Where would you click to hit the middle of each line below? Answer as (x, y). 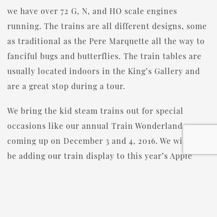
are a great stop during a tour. (66, 86)
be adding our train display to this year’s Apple (100, 156)
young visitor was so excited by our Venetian (95, 211)
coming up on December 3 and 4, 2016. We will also (107, 141)
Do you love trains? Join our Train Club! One (96, 196)
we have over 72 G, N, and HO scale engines (92, 11)
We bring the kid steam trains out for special (95, 111)
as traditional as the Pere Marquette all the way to (106, 41)
